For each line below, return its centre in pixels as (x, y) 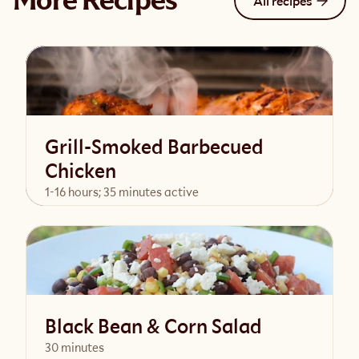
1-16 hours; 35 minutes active (122, 192)
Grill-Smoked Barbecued (154, 147)
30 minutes (75, 347)
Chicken (81, 171)
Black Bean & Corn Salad (153, 326)
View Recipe (172, 241)
